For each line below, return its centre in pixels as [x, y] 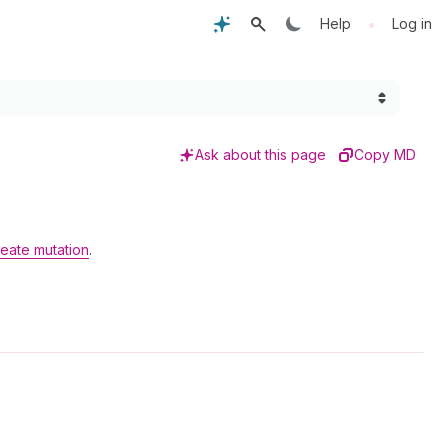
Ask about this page [260, 154]
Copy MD [385, 154]
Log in [412, 23]
